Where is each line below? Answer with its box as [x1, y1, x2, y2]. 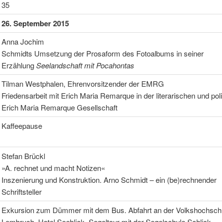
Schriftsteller [1, 186, 42, 197]
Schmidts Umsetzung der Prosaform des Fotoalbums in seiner [1, 48, 204, 58]
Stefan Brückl [1, 150, 45, 161]
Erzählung [1, 59, 36, 70]
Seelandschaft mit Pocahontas [36, 59, 134, 70]
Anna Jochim [1, 36, 44, 47]
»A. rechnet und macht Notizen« [1, 162, 105, 173]
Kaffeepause [1, 120, 42, 131]
